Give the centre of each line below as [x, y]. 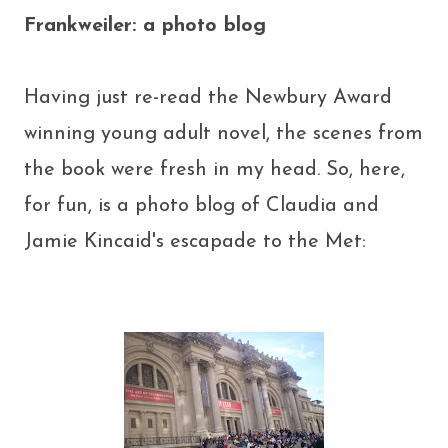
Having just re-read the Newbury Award [208, 98]
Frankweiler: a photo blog [145, 26]
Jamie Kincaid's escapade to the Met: [195, 242]
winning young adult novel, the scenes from [223, 134]
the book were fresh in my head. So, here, [214, 170]
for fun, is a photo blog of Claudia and [201, 206]
